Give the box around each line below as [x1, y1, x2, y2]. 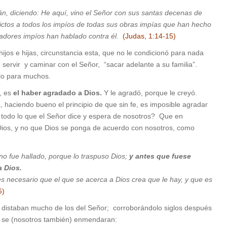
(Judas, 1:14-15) [123, 32, 176, 41]
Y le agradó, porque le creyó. [102, 89, 197, 97]
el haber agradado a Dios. [13, 89, 102, 97]
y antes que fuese [129, 152, 191, 161]
